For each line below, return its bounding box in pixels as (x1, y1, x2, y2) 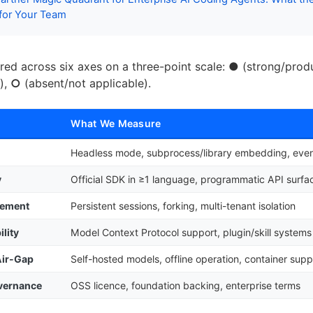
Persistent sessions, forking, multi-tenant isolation (71, 199, 296, 212)
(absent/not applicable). (21, 75, 151, 90)
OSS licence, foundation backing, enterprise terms (71, 279, 301, 291)
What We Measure (71, 117, 161, 129)
